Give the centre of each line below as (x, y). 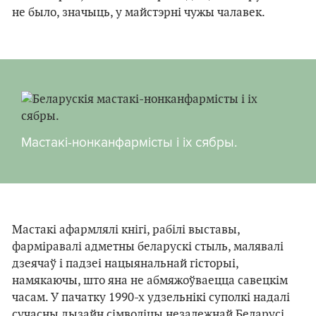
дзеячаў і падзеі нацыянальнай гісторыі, (125, 264)
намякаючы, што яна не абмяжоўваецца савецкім (150, 281)
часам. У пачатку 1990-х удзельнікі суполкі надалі (151, 298)
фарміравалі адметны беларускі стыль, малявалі (148, 247)
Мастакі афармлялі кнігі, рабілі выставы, (126, 230)
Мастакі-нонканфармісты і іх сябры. (129, 142)
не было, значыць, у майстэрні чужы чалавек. (139, 13)
